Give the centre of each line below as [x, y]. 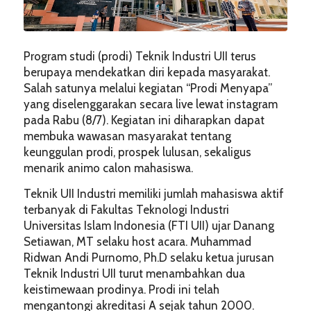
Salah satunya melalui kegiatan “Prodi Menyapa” [148, 88]
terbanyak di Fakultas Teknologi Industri [126, 209]
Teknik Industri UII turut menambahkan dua [134, 273]
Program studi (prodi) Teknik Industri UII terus [140, 56]
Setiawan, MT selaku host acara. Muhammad [137, 241]
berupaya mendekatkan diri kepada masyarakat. [146, 72]
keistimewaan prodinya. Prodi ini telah [121, 289]
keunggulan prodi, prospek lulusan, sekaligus [137, 152]
